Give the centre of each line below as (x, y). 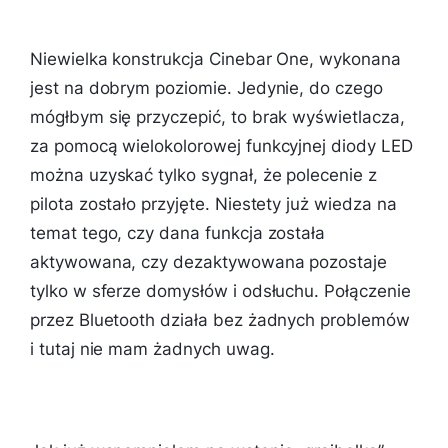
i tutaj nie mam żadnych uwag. (152, 348)
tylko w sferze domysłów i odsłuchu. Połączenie (220, 290)
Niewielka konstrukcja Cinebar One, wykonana (215, 58)
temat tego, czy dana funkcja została (178, 232)
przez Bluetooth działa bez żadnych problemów (220, 319)
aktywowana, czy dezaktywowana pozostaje (209, 261)
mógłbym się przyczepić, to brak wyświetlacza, (217, 116)
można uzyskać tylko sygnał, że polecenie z (203, 174)
